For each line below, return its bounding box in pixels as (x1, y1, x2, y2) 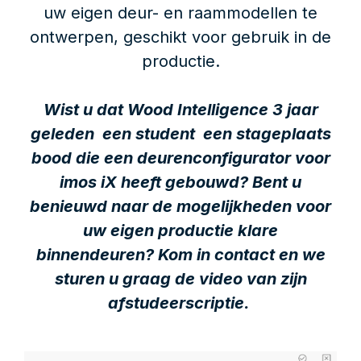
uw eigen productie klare (83, 221, 278, 241)
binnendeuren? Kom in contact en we (35, 245, 326, 265)
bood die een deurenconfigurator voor (31, 148, 330, 168)
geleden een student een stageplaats (30, 124, 331, 144)
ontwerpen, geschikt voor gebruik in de (30, 27, 331, 48)
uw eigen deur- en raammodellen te (44, 3, 317, 23)
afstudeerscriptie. (107, 293, 254, 313)
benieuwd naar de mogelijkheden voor (30, 197, 331, 217)
